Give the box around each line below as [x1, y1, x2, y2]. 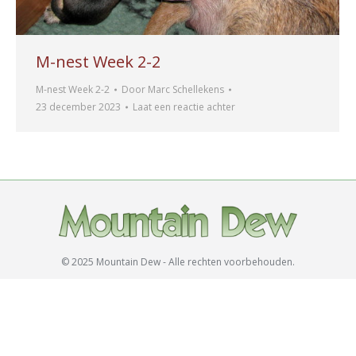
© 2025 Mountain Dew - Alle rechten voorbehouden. [61, 254, 295, 269]
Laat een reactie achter [133, 99, 235, 114]
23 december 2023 [36, 99, 121, 114]
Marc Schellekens [148, 82, 224, 96]
